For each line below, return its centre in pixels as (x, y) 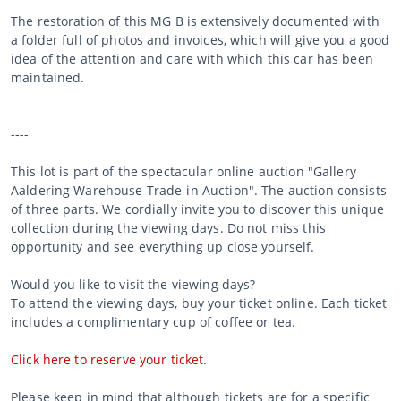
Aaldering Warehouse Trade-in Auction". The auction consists (199, 190)
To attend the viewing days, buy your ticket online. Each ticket (199, 303)
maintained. (48, 77)
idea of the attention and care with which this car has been (192, 58)
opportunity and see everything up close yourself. (163, 246)
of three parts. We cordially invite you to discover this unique (198, 209)
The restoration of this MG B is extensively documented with (195, 21)
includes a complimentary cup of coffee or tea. (154, 321)
